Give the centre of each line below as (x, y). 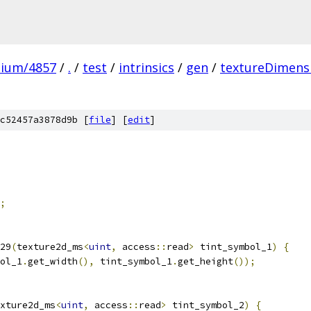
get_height (205, 261)
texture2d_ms (50, 247)
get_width (53, 261)
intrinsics (146, 67)
